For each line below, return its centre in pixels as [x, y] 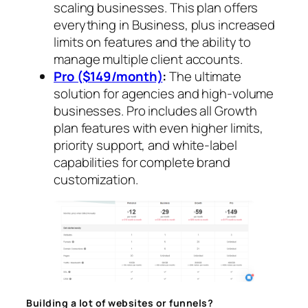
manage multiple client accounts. [148, 59]
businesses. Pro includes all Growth [155, 110]
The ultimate [204, 76]
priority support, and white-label [145, 145]
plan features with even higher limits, [159, 128]
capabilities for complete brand [142, 162]
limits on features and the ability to [153, 42]
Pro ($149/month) [108, 76]
